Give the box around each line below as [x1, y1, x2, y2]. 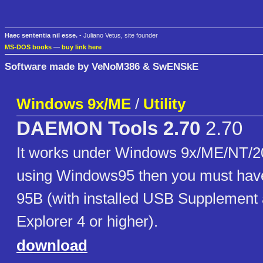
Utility [143, 95, 186, 113]
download [16, 237, 87, 255]
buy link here [62, 43, 102, 51]
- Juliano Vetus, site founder [77, 32, 158, 39]
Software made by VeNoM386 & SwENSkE [5, 60, 198, 72]
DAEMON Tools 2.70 [16, 118, 200, 140]
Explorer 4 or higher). [16, 213, 158, 231]
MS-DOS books [5, 43, 52, 51]
